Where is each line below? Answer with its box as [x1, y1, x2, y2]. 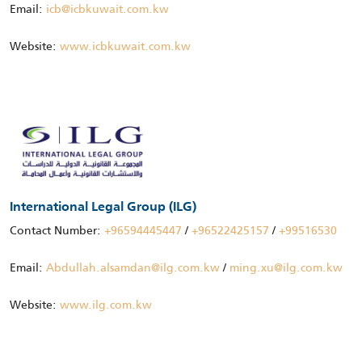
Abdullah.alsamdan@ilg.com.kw [46, 259, 220, 277]
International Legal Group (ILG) [10, 201, 196, 215]
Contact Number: [10, 221, 104, 240]
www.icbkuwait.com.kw [60, 37, 191, 56]
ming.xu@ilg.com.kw [229, 259, 343, 277]
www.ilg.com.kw [60, 296, 152, 314]
